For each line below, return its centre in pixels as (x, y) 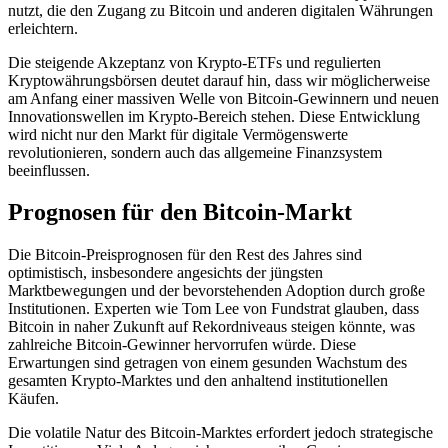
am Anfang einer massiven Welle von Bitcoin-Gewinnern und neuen (223, 98)
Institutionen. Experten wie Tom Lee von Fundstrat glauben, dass (213, 309)
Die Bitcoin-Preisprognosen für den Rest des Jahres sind (185, 255)
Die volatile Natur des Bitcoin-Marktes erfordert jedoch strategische (220, 433)
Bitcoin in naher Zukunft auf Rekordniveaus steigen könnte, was (211, 327)
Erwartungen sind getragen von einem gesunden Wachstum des (207, 363)
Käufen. (33, 399)
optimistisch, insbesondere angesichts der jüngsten (165, 273)
